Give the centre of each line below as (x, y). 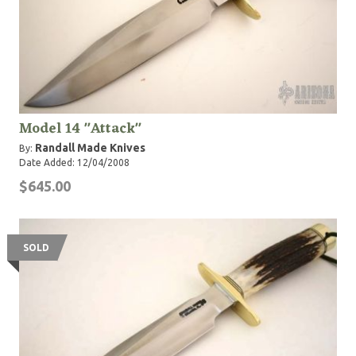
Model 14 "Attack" (80, 129)
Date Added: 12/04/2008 (74, 163)
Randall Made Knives (90, 148)
